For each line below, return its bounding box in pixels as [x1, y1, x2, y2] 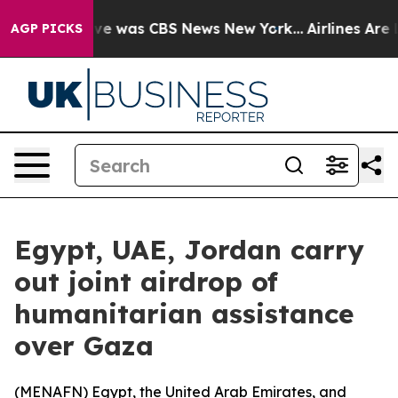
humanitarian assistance [14, 297, 354, 330]
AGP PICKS [11, 20, 83, 36]
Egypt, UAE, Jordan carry [14, 233, 364, 267]
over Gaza [14, 329, 154, 362]
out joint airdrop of [14, 265, 278, 298]
